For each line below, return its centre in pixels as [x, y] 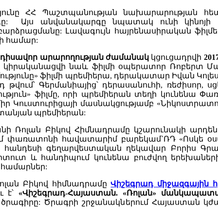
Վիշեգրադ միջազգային [160, 184]
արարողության [72, 57]
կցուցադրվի [176, 57]
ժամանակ [127, 57]
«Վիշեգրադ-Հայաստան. [68, 193]
